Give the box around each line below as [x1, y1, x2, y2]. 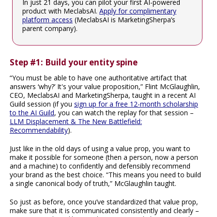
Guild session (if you [10, 99, 74, 109]
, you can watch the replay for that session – [54, 108, 194, 118]
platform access [22, 15, 73, 25]
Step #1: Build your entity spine [10, 57, 138, 68]
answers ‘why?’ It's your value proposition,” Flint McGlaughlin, [10, 82, 200, 92]
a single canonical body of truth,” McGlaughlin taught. [10, 179, 176, 188]
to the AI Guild [10, 108, 54, 118]
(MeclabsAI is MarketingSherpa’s [73, 15, 175, 25]
